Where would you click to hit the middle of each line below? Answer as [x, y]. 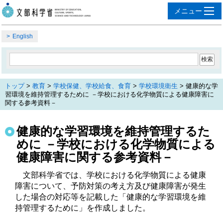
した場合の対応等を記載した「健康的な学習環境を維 [111, 197]
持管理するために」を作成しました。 [83, 208]
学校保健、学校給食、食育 [92, 86]
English [23, 36]
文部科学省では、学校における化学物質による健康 [111, 175]
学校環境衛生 [158, 86]
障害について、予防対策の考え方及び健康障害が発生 [111, 186]
